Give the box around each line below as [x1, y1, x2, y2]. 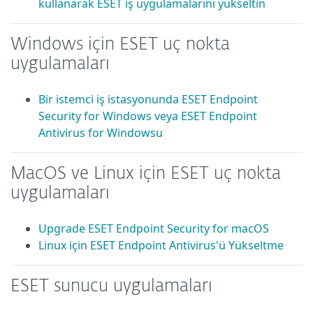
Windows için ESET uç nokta [10, 36, 230, 53]
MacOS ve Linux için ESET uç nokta [10, 166, 281, 182]
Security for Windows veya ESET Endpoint [38, 108, 257, 124]
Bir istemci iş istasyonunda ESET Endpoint [38, 92, 258, 107]
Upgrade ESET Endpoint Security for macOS [38, 221, 269, 236]
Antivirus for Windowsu [38, 125, 163, 140]
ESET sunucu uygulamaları [10, 278, 212, 295]
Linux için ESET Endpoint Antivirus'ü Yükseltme [38, 238, 284, 253]
